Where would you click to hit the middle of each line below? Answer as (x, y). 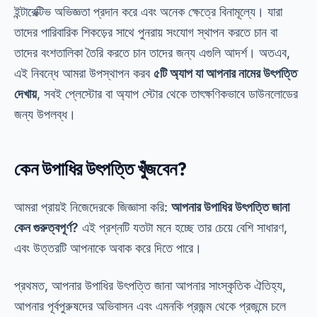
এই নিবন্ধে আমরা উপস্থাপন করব (84, 73)
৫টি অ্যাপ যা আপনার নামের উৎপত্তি (225, 73)
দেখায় (25, 94)
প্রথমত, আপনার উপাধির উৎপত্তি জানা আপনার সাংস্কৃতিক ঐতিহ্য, (150, 286)
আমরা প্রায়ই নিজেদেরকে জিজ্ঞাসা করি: (93, 207)
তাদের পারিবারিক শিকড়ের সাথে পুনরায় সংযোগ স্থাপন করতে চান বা (146, 32)
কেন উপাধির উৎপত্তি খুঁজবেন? (100, 169)
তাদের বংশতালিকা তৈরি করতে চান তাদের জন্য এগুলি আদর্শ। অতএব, (152, 53)
